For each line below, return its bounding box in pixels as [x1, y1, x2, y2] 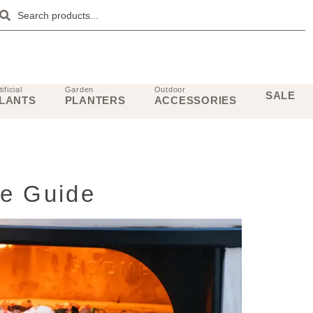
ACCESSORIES [154, 94, 237, 106]
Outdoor [154, 85, 186, 94]
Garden [64, 85, 94, 94]
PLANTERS [64, 94, 126, 106]
